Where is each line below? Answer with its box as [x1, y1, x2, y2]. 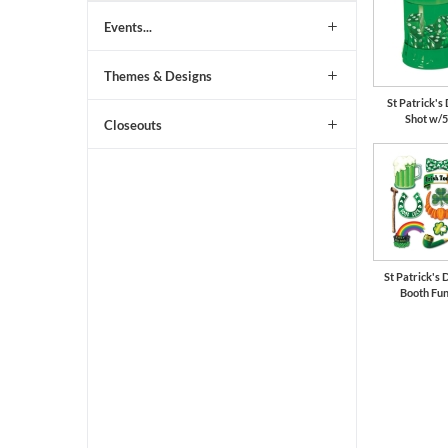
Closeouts [104, 116, 162, 133]
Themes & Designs [104, 68, 212, 85]
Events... [104, 19, 152, 36]
